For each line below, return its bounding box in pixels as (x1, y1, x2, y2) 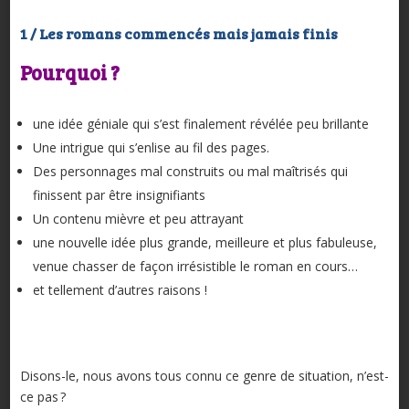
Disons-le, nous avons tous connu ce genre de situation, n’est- (19, 367, 389, 385)
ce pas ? (19, 388, 66, 406)
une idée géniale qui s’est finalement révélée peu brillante (32, 115, 369, 133)
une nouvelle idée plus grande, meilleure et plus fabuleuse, (32, 234, 377, 252)
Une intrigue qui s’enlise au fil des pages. (32, 139, 269, 157)
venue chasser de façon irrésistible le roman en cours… (32, 257, 358, 276)
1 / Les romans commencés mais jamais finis (19, 24, 338, 44)
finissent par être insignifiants (32, 186, 205, 204)
